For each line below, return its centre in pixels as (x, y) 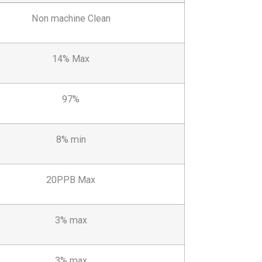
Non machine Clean (71, 19)
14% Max (71, 59)
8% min (71, 140)
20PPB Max (71, 180)
